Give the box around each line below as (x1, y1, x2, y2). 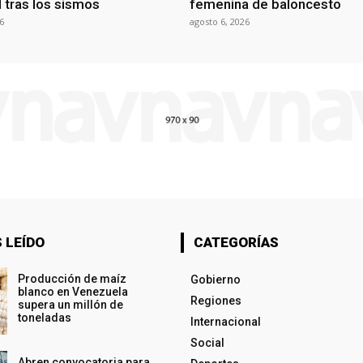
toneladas (17, 311, 71, 325)
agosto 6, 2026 (190, 15, 250, 28)
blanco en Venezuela (17, 285, 128, 299)
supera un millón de (17, 298, 123, 312)
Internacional (190, 315, 261, 329)
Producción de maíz (17, 272, 126, 286)
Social (190, 336, 224, 350)
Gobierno (190, 273, 241, 287)
